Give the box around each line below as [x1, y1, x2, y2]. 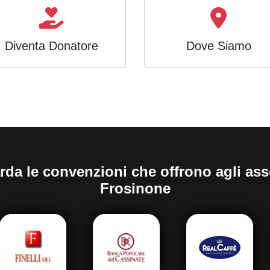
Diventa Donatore [4, 39, 98, 52]
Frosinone [99, 180, 171, 196]
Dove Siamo [186, 39, 251, 52]
